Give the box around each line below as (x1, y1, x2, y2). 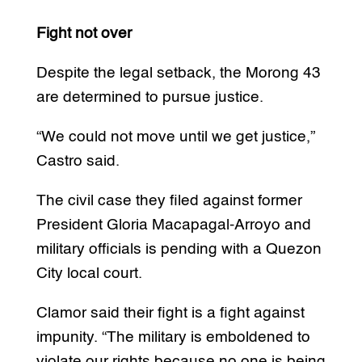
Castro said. (36, 153, 120, 169)
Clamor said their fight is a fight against (36, 305, 305, 321)
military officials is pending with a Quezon (36, 241, 322, 257)
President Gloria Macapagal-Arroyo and (36, 217, 311, 233)
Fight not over (36, 25, 132, 41)
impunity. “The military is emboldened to (36, 329, 310, 345)
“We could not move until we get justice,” (36, 128, 315, 145)
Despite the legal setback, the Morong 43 (36, 65, 321, 81)
